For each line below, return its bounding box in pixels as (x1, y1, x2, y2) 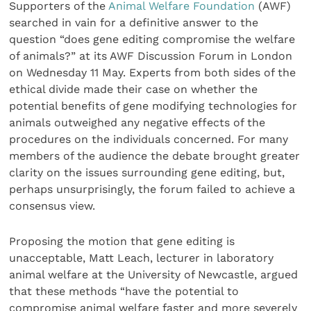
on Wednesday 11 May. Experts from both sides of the (9, 66, 296, 80)
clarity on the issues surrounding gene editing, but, (9, 166, 285, 180)
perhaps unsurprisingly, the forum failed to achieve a (9, 183, 296, 196)
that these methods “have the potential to (9, 284, 239, 298)
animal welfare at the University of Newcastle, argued (9, 267, 299, 281)
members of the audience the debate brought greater (9, 149, 301, 163)
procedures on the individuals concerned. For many (9, 133, 289, 146)
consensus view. (9, 199, 96, 213)
